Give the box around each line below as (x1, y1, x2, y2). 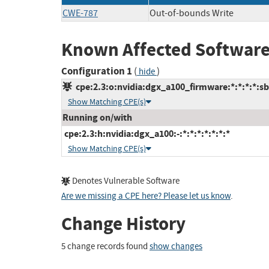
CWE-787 (62, 7, 98, 19)
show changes (150, 240, 202, 252)
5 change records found (61, 240, 150, 252)
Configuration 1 (61, 64, 132, 79)
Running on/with (62, 111, 132, 124)
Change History (61, 211, 186, 237)
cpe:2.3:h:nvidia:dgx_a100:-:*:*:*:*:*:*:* (62, 127, 230, 141)
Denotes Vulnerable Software (70, 175, 180, 187)
